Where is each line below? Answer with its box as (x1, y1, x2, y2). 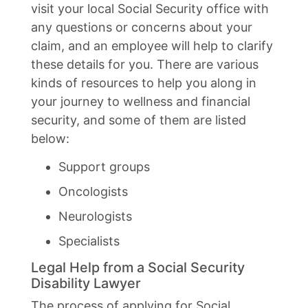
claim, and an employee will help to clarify (31, 38, 273, 53)
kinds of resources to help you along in (31, 76, 256, 90)
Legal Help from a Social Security (31, 259, 245, 276)
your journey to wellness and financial (31, 94, 250, 109)
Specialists (58, 234, 120, 248)
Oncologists (58, 184, 128, 199)
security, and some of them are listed (31, 113, 246, 127)
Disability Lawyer (31, 275, 141, 291)
